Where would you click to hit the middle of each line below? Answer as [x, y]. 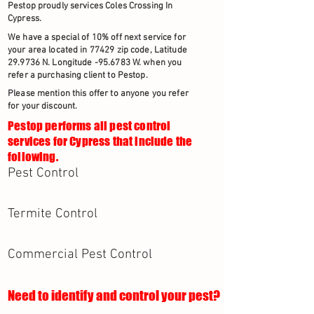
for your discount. [43, 107]
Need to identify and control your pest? [114, 295]
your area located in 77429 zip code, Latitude [97, 50]
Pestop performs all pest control [89, 126]
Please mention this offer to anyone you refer [98, 94]
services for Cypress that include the [100, 141]
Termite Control [53, 214]
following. [33, 157]
